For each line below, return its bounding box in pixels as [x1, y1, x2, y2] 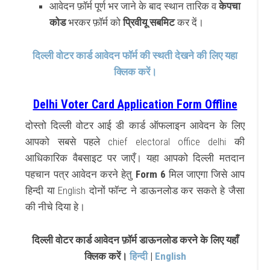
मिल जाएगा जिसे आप [165, 168, 245, 180]
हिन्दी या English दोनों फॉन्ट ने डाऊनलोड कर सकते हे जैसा [25, 184, 245, 196]
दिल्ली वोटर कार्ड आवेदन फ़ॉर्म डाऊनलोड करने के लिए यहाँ [31, 233, 239, 246]
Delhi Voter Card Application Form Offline [33, 96, 237, 111]
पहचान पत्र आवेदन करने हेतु [25, 168, 136, 180]
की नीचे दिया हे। [25, 200, 86, 213]
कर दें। [175, 16, 204, 28]
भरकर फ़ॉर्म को [66, 16, 124, 28]
